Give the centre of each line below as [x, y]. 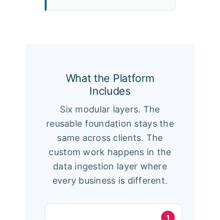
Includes [110, 91]
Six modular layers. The [110, 109]
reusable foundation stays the [110, 123]
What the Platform [110, 78]
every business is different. [110, 180]
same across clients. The [110, 137]
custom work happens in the [110, 152]
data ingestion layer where [110, 166]
